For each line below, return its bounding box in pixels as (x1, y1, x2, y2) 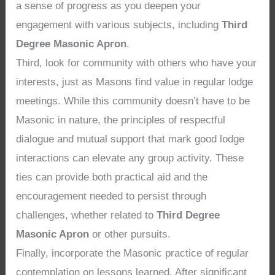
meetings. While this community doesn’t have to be (16, 95, 250, 107)
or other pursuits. (89, 228, 171, 240)
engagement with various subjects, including (16, 18, 222, 31)
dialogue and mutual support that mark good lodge (16, 133, 245, 145)
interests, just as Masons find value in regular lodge (16, 76, 254, 88)
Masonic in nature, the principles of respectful (16, 114, 226, 126)
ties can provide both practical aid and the (16, 171, 208, 183)
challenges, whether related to (16, 209, 157, 221)
